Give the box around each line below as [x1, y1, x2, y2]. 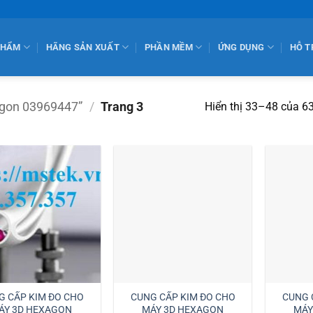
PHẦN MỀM [144, 41, 193, 52]
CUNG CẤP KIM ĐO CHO [130, 291, 235, 303]
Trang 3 [98, 99, 144, 115]
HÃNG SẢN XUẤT [45, 41, 119, 52]
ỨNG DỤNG [217, 41, 265, 52]
